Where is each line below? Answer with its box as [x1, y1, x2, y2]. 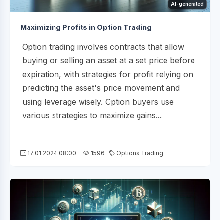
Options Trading [115, 149, 163, 157]
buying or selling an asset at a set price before [22, 55, 195, 65]
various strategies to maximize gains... [22, 110, 162, 120]
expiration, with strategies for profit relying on [22, 69, 193, 79]
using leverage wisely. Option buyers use [22, 96, 174, 107]
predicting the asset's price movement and [22, 82, 180, 93]
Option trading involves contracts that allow [22, 41, 184, 52]
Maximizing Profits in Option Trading [20, 23, 152, 31]
